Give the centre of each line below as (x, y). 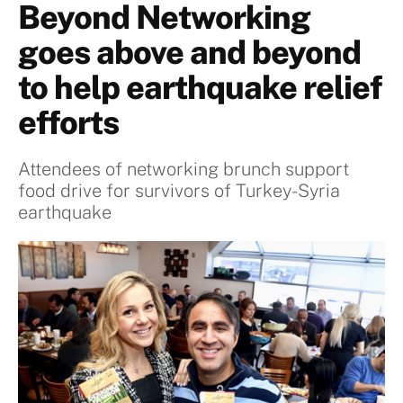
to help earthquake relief (200, 88)
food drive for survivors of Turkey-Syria (179, 191)
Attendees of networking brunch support (184, 170)
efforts (68, 123)
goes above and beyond (189, 53)
